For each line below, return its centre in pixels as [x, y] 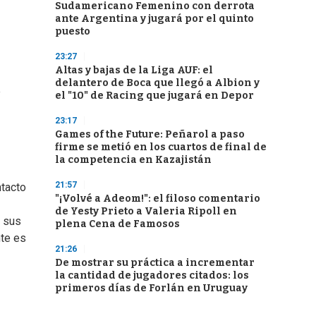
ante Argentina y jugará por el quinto [154, 19]
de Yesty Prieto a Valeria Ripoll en [146, 211]
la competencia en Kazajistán [133, 160]
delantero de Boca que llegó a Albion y [157, 83]
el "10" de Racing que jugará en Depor [154, 96]
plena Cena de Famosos [117, 224]
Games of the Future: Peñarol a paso [150, 134]
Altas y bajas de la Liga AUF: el [134, 70]
